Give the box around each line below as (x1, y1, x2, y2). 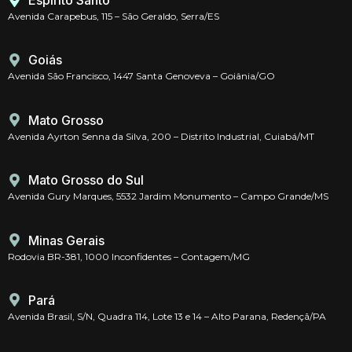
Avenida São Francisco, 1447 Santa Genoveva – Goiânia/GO (8, 70, 275, 82)
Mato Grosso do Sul (28, 172, 145, 189)
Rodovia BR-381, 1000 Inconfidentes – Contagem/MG (8, 250, 250, 262)
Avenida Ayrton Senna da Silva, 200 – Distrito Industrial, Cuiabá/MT (8, 130, 314, 142)
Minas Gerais (28, 232, 105, 248)
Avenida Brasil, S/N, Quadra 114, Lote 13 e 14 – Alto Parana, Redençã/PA (8, 310, 326, 322)
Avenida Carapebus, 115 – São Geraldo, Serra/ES (8, 10, 219, 22)
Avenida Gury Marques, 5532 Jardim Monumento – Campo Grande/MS (8, 190, 328, 203)
